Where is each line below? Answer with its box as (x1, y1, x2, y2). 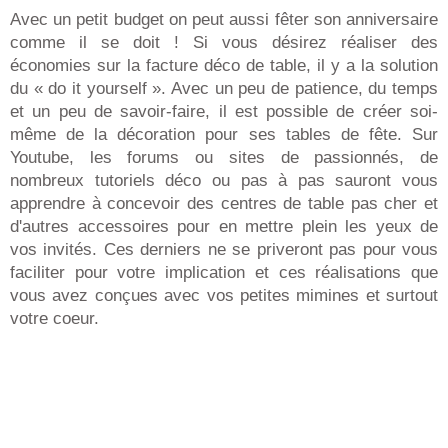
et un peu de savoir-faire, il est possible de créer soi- (10, 101, 438, 121)
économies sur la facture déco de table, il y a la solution (10, 55, 438, 75)
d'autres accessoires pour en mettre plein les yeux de (10, 216, 438, 236)
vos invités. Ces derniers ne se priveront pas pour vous (10, 239, 438, 259)
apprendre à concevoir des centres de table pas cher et (10, 193, 438, 213)
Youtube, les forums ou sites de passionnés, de (10, 147, 438, 167)
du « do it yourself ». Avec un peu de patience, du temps (10, 78, 438, 98)
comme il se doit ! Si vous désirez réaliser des (10, 32, 438, 52)
